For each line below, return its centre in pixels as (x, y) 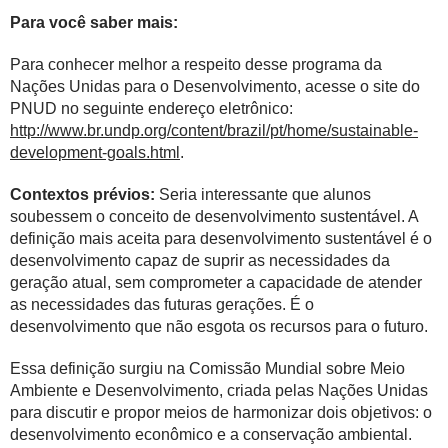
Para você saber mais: (94, 22)
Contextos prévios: (82, 194)
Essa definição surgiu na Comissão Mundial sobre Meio (207, 368)
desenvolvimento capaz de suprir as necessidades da (200, 260)
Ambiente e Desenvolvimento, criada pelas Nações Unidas (219, 390)
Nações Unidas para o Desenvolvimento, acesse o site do (215, 86)
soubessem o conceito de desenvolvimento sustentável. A (214, 216)
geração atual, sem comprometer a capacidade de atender (216, 282)
